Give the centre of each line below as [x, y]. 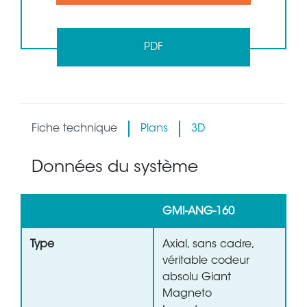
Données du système [115, 168]
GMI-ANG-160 [198, 212]
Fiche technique [74, 129]
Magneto [187, 294]
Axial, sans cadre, [209, 245]
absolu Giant [197, 278]
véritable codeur [206, 261]
